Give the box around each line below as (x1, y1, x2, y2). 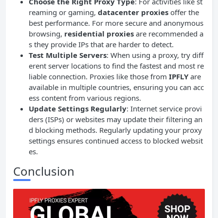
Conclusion (13, 163, 74, 179)
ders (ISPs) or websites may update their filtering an (29, 114, 202, 124)
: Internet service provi (127, 103, 202, 113)
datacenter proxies (96, 7, 168, 17)
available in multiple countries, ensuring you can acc (29, 82, 204, 92)
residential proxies (64, 28, 134, 38)
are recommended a (134, 28, 203, 38)
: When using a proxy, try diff (107, 50, 203, 60)
